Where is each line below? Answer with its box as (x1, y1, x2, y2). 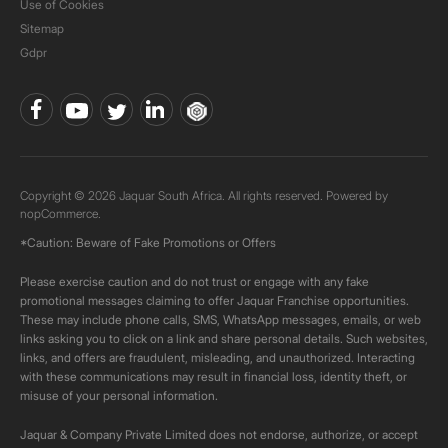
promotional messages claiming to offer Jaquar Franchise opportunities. (20, 293, 409, 308)
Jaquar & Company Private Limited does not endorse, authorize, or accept (20, 427, 418, 442)
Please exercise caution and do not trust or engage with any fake (20, 274, 369, 289)
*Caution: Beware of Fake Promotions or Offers (20, 235, 276, 250)
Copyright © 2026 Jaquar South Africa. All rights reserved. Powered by (20, 188, 388, 203)
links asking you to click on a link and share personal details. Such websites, (20, 331, 428, 346)
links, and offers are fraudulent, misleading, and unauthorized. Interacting (20, 350, 415, 365)
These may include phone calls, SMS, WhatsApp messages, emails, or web (20, 312, 421, 327)
